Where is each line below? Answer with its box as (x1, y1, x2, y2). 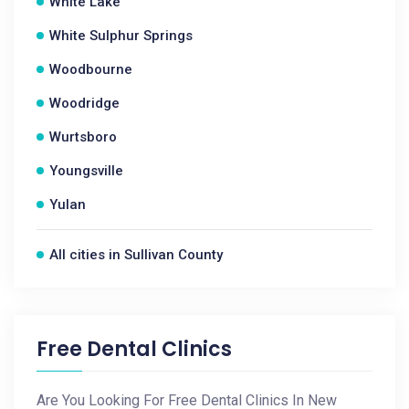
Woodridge (49, 95, 120, 111)
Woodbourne (49, 61, 132, 78)
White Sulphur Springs (49, 27, 193, 44)
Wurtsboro (49, 129, 117, 145)
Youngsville (49, 163, 123, 179)
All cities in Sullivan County (49, 246, 223, 263)
